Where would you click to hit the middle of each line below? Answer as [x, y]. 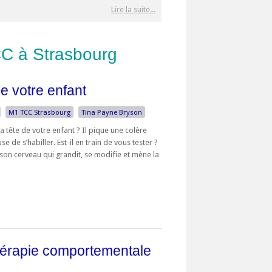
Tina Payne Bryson [112, 113]
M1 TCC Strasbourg [39, 113]
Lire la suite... [133, 10]
